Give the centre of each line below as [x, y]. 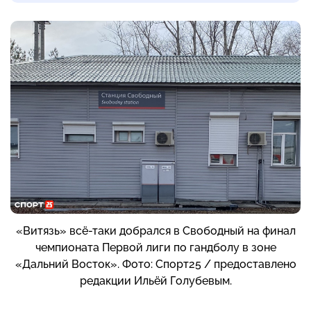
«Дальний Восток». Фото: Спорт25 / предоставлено [155, 264]
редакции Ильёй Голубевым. [155, 281]
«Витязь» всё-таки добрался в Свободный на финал [155, 231]
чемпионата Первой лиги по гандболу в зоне [155, 248]
